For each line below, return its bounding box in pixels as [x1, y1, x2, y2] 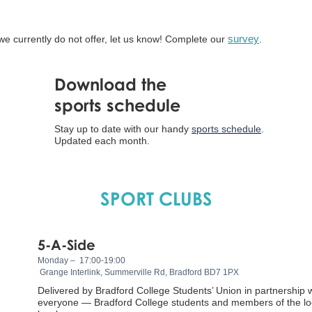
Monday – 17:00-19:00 [38, 255, 125, 265]
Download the [54, 73, 166, 94]
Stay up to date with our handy [54, 123, 192, 134]
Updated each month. [54, 134, 153, 146]
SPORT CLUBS [100, 187, 212, 210]
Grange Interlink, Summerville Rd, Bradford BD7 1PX [38, 267, 239, 277]
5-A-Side [38, 235, 95, 253]
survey [228, 33, 259, 45]
